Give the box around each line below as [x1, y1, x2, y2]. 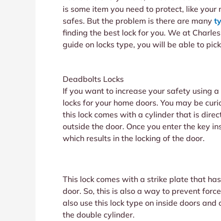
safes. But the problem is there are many [63, 16, 214, 26]
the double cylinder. [63, 209, 137, 220]
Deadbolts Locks [63, 74, 124, 84]
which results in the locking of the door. [63, 133, 205, 143]
